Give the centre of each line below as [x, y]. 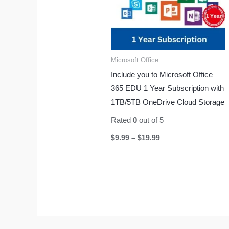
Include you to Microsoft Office [162, 75]
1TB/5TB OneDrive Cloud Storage [168, 102]
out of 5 [151, 120]
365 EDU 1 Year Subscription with [168, 88]
